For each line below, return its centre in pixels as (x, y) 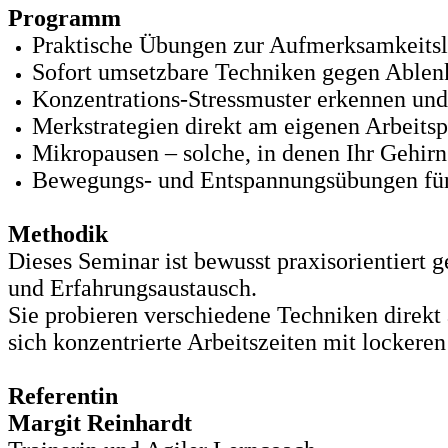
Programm (64, 18)
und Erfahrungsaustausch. (132, 288)
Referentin (63, 396)
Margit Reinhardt (100, 423)
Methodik (58, 234)
